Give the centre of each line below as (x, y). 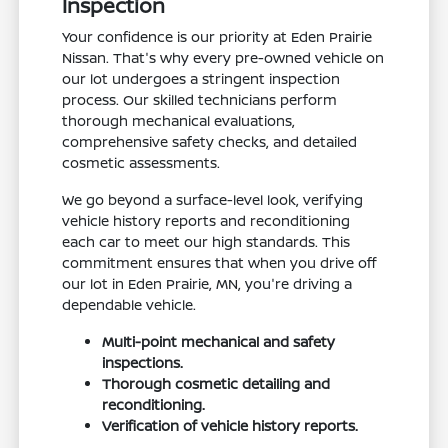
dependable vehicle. (129, 304)
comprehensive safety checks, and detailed (210, 141)
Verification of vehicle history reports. (230, 425)
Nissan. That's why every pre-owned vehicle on (223, 57)
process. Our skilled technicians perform (200, 99)
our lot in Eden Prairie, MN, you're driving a (207, 283)
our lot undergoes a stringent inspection (201, 78)
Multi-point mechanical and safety (219, 341)
